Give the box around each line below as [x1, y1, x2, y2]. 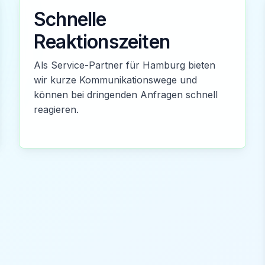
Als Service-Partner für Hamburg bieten [34, 59, 215, 71]
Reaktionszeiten [34, 30, 170, 53]
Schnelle [34, 8, 106, 31]
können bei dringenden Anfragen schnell [34, 89, 218, 101]
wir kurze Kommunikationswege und [34, 74, 197, 86]
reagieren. [34, 104, 79, 115]
